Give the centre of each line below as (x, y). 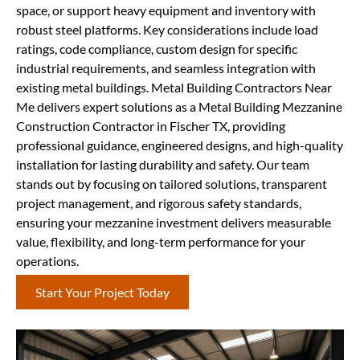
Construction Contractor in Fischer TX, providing (151, 126)
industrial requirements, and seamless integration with (166, 68)
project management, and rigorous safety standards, (159, 203)
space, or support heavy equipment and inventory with (166, 10)
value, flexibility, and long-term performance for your (161, 242)
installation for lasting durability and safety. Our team (163, 165)
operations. (47, 261)
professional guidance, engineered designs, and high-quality (180, 145)
